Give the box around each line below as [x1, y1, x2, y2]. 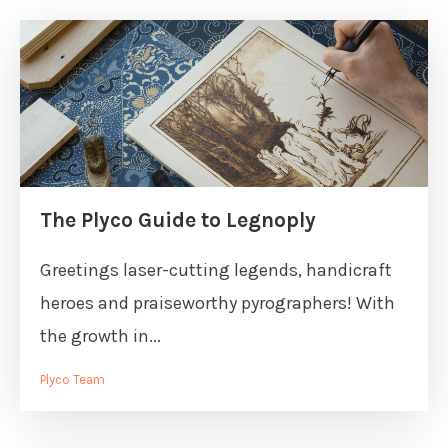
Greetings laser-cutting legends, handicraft [40, 259, 392, 281]
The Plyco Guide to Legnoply [40, 208, 316, 232]
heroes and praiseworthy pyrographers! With [40, 292, 395, 314]
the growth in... [40, 325, 161, 347]
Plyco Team [40, 372, 105, 387]
